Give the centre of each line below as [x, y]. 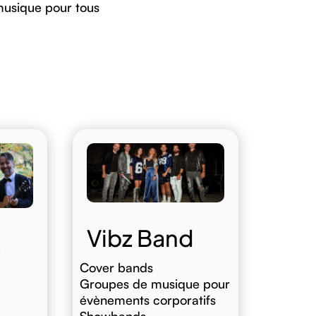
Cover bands [117, 267]
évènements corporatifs [148, 299]
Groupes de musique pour [155, 283]
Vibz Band [140, 237]
